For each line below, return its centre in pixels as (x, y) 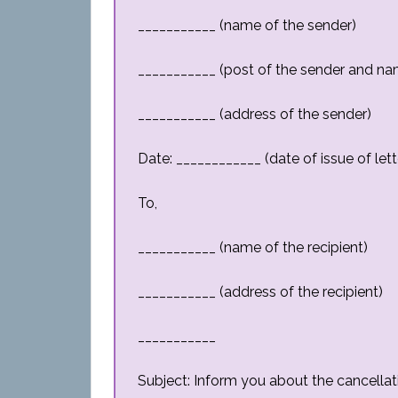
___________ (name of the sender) (247, 25)
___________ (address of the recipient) (260, 292)
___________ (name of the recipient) (253, 247)
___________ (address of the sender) (255, 114)
